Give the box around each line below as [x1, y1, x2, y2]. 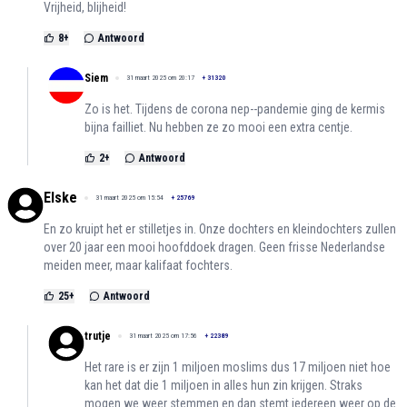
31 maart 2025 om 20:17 [126, 73, 194, 82]
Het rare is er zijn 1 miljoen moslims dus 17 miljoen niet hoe [84, 359, 391, 374]
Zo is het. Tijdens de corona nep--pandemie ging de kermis [84, 101, 385, 116]
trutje [84, 329, 111, 342]
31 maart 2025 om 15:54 [95, 193, 164, 202]
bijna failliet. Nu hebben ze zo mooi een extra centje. [84, 119, 352, 134]
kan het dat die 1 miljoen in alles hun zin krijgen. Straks [84, 377, 362, 392]
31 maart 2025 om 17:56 [129, 331, 197, 340]
